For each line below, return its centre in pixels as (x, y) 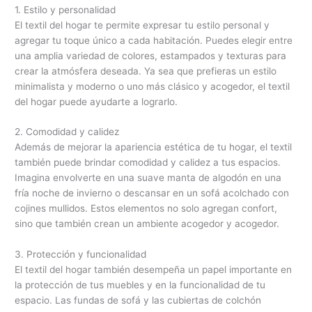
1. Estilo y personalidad (65, 9)
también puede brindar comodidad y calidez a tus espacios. (148, 163)
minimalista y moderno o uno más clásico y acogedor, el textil (153, 86)
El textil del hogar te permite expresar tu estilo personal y (142, 25)
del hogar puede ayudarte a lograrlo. (96, 101)
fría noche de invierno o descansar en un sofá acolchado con (152, 193)
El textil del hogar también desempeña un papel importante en (154, 270)
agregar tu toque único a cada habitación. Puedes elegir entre (154, 40)
